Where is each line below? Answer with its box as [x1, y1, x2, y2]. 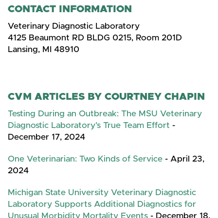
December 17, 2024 [8, 132, 85, 142]
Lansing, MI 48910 [8, 45, 79, 54]
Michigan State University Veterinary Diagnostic [8, 188, 196, 197]
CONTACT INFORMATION [8, 4, 132, 14]
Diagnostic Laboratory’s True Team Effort [8, 121, 170, 130]
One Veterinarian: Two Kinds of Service [8, 154, 163, 163]
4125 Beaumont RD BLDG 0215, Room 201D [8, 34, 182, 43]
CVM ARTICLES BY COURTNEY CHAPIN [8, 91, 205, 102]
